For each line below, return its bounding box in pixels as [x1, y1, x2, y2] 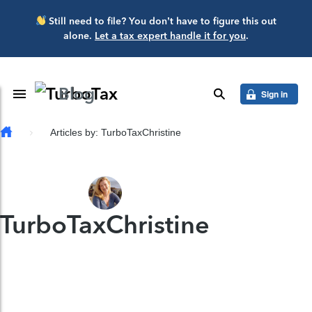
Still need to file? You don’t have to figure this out [46, 15, 277, 27]
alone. [63, 30, 95, 42]
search [226, 86, 260, 102]
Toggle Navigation [28, 86, 118, 102]
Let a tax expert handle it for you [95, 30, 246, 42]
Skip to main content [1, 12, 110, 24]
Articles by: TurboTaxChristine [50, 127, 181, 138]
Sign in [261, 88, 288, 100]
